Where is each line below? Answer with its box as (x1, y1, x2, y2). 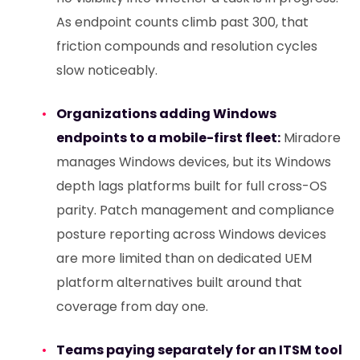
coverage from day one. (55, 297, 208, 317)
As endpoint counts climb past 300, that (55, 13, 309, 32)
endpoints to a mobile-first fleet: (55, 129, 280, 148)
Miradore (280, 129, 341, 148)
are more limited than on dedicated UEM (55, 249, 312, 268)
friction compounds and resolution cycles (55, 37, 317, 56)
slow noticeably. (55, 61, 157, 80)
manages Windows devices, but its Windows (55, 153, 331, 172)
